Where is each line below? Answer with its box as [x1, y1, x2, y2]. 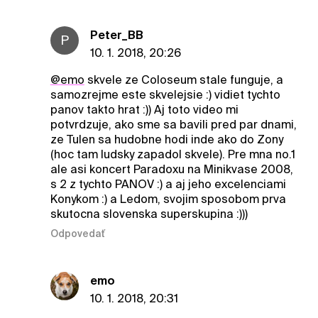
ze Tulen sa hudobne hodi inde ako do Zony [50, 132, 283, 146]
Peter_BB [89, 28, 143, 42]
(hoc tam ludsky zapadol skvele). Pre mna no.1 [50, 147, 295, 161]
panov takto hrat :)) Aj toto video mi [50, 102, 238, 116]
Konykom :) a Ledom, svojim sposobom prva [50, 192, 286, 206]
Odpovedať [50, 228, 105, 240]
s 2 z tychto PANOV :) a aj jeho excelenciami [50, 177, 286, 191]
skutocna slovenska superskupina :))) [50, 207, 248, 221]
